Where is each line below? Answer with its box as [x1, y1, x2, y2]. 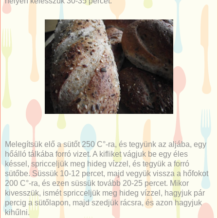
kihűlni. [5, 208, 30, 217]
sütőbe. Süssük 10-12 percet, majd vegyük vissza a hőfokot [5, 169, 208, 178]
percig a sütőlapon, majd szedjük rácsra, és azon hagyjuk [5, 198, 202, 207]
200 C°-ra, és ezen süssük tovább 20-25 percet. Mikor [5, 179, 189, 187]
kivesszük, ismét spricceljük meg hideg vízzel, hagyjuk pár [5, 188, 205, 197]
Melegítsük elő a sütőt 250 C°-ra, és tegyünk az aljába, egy [5, 140, 206, 148]
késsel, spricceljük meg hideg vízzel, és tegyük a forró [5, 159, 189, 168]
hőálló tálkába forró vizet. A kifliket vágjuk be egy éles [5, 149, 188, 158]
